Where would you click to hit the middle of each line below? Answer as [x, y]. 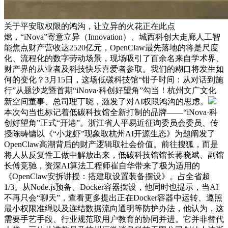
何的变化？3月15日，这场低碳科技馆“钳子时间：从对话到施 [114, 80]
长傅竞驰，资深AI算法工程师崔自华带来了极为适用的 [102, 166]
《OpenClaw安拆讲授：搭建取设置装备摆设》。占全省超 [107, 177]
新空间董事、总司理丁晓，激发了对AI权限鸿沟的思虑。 [106, 102]
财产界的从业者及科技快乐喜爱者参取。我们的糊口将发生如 [114, 69]
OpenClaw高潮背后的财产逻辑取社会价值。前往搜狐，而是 [111, 145]
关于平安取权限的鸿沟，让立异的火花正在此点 [90, 26]
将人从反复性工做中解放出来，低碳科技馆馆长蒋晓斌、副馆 [114, 155]
